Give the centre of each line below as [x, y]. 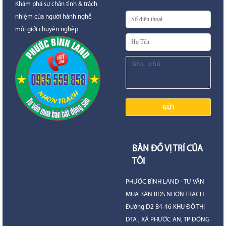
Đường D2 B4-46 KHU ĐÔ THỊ [165, 207]
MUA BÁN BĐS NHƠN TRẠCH [165, 194]
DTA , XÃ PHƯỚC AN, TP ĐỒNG [167, 219]
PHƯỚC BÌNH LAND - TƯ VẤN [165, 182]
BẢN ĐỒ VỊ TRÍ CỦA [167, 149]
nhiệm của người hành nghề [53, 17]
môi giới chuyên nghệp [47, 29]
